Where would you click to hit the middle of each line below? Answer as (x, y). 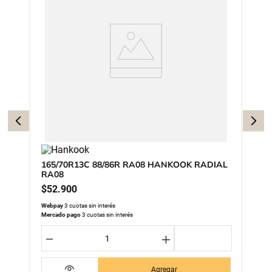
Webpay (52, 206)
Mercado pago (61, 215)
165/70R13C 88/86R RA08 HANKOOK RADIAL (134, 165)
